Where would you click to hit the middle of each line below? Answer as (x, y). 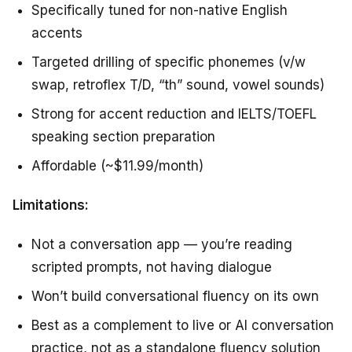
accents (57, 33)
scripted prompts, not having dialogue (152, 268)
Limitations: (51, 205)
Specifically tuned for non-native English (159, 11)
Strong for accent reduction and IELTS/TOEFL (174, 114)
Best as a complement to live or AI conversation (183, 326)
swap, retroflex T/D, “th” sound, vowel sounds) (178, 85)
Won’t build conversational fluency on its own (175, 297)
